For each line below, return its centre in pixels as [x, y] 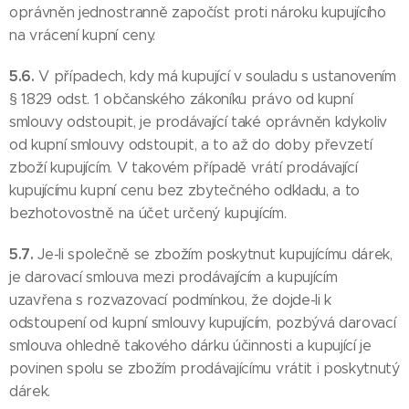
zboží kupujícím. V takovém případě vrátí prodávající [184, 168]
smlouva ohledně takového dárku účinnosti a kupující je [190, 346]
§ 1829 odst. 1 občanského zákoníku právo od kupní [181, 99]
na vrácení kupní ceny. [82, 35]
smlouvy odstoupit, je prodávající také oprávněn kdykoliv [199, 122]
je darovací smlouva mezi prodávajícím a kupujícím [173, 277]
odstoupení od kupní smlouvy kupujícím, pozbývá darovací [203, 323]
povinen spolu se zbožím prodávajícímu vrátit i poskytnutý [204, 368]
